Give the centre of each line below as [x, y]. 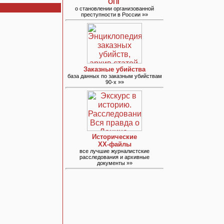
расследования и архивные [114, 157]
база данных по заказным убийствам [114, 76]
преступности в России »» [114, 14]
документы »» [114, 163]
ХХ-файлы [114, 144]
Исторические [114, 137]
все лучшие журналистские [114, 151]
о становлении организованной [114, 8]
